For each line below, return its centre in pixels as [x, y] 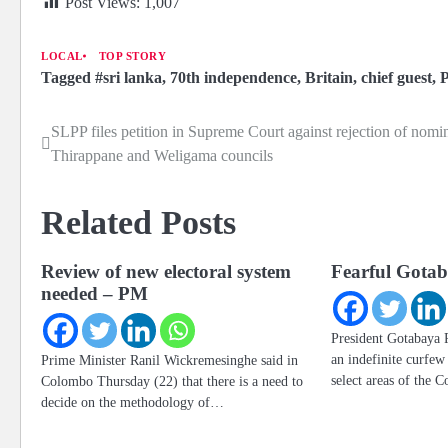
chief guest [396, 77]
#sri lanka [128, 77]
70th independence [233, 77]
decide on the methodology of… [132, 401]
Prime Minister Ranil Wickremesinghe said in [169, 359]
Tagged [68, 77]
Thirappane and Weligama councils [162, 155]
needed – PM [94, 293]
